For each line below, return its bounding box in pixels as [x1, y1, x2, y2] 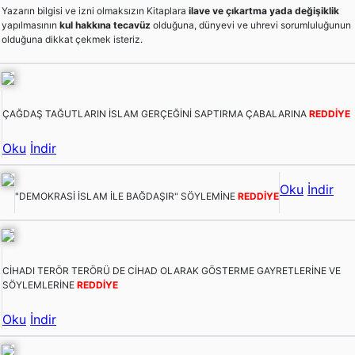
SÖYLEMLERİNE [2, 278, 77, 291]
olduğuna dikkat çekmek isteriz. [2, 32, 143, 45]
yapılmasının [2, 18, 59, 31]
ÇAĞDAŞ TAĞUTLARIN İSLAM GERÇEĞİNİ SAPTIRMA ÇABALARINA [2, 107, 309, 120]
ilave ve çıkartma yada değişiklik [189, 4, 339, 17]
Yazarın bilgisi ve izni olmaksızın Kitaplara [2, 4, 189, 17]
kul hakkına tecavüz [59, 18, 151, 31]
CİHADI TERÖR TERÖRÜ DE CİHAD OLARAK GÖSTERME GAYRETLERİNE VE [2, 264, 341, 277]
